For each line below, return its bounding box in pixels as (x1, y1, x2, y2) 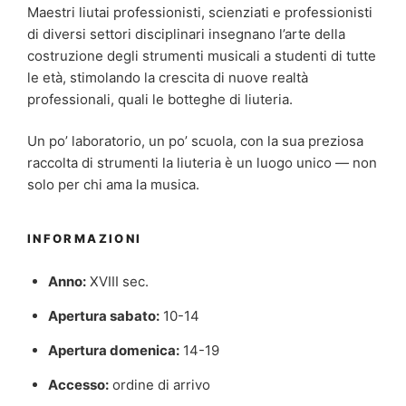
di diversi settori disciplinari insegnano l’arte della (27, 24, 345, 43)
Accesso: (47, 375, 109, 393)
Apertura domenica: (47, 341, 179, 359)
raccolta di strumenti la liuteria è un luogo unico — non (27, 154, 377, 172)
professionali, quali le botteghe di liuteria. (27, 90, 293, 108)
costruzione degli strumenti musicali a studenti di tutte (27, 46, 376, 64)
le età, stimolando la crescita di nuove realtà (27, 68, 308, 86)
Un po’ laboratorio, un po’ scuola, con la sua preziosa (27, 132, 363, 150)
